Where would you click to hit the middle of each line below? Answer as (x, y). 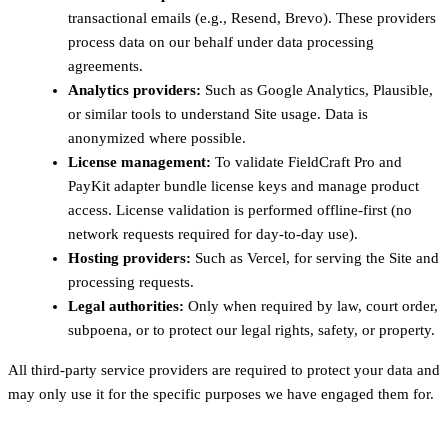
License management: (139, 161)
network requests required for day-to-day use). (213, 233)
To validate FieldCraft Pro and (306, 161)
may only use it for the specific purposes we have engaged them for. (221, 393)
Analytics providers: (134, 89)
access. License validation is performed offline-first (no (240, 209)
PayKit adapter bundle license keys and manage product (243, 185)
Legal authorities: (126, 305)
